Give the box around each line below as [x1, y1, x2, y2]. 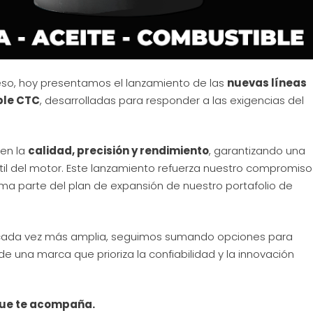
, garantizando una [209, 143, 305, 159]
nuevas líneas [227, 75, 307, 90]
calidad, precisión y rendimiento [28, 143, 209, 159]
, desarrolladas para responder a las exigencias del [40, 92, 304, 108]
